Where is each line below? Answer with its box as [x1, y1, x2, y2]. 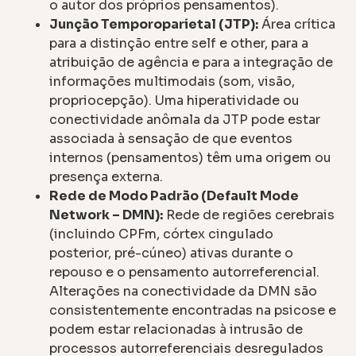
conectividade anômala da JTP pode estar [49, 111, 321, 129]
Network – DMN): [49, 207, 164, 224]
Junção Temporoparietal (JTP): [49, 16, 259, 33]
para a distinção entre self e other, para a [49, 35, 309, 52]
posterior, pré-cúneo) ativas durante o [49, 245, 294, 262]
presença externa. [49, 168, 164, 186]
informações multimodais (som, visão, [49, 73, 296, 91]
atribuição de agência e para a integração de [49, 54, 334, 72]
